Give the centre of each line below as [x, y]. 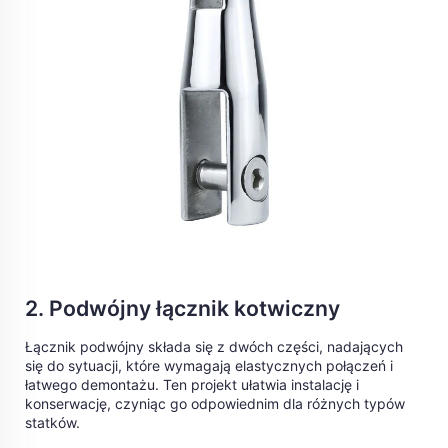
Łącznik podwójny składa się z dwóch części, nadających [214, 347]
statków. [52, 423]
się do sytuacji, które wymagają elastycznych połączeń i [209, 366]
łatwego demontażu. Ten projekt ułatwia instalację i [192, 385]
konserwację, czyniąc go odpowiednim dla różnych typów [215, 404]
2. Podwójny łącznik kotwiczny [182, 308]
